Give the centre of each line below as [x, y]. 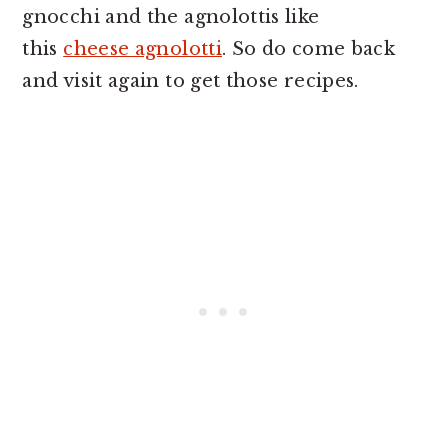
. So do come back [308, 49]
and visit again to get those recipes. [190, 81]
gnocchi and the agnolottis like [171, 17]
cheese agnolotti [142, 49]
